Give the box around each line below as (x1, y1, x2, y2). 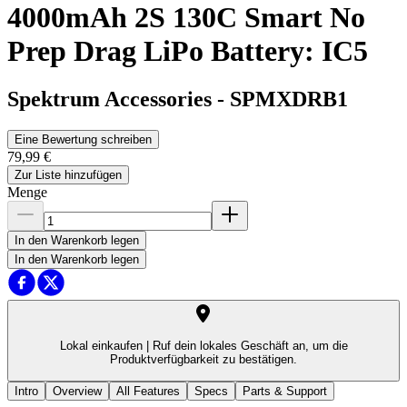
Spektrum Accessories (7, 87, 212, 112)
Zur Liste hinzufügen (15, 168, 122, 183)
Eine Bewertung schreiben (15, 133, 152, 147)
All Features (116, 383, 180, 398)
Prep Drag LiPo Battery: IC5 (7, 34, 368, 67)
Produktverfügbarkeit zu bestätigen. (110, 352, 297, 367)
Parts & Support (243, 383, 327, 398)
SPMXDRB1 (230, 87, 348, 112)
